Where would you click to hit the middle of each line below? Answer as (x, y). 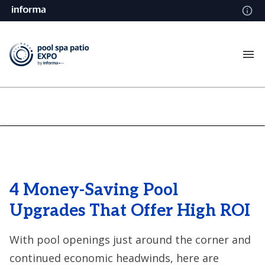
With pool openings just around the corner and (130, 240)
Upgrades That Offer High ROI (130, 211)
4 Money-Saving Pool (94, 190)
